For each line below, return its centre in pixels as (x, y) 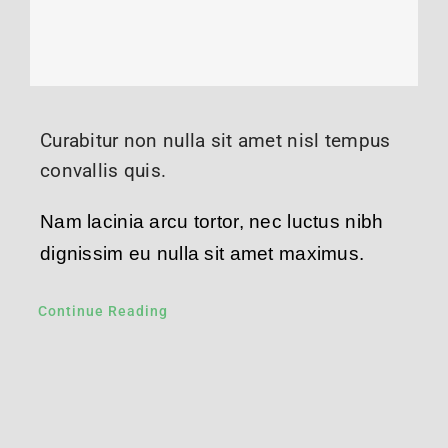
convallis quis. (103, 170)
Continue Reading (102, 310)
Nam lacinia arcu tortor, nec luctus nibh (211, 221)
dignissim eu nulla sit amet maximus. (202, 253)
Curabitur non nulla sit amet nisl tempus (215, 140)
